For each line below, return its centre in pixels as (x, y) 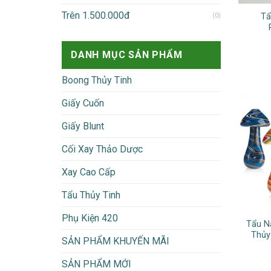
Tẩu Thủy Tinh (91, 195)
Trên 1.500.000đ (96, 15)
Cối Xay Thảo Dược (102, 149)
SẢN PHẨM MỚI (96, 264)
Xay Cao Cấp (89, 172)
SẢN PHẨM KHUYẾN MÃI (116, 241)
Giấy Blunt (83, 126)
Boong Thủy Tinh (97, 80)
